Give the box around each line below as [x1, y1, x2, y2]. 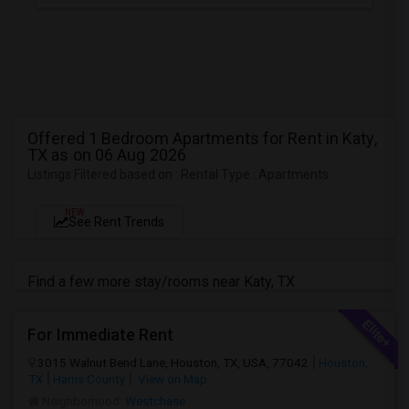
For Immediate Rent [27, 325, 173, 344]
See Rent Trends [68, 215, 164, 229]
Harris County [53, 372, 125, 386]
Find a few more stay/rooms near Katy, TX [27, 273, 295, 290]
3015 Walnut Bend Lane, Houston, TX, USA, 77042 [37, 355, 309, 370]
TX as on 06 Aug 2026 [27, 145, 187, 164]
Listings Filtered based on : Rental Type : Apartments [27, 167, 329, 182]
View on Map [135, 372, 207, 386]
